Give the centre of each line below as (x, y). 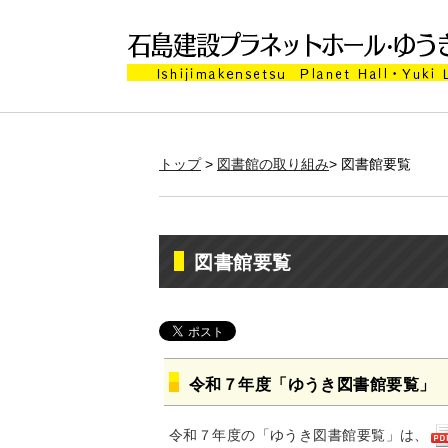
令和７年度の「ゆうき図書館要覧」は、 (299, 435)
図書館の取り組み (273, 164)
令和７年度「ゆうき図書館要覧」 (312, 384)
